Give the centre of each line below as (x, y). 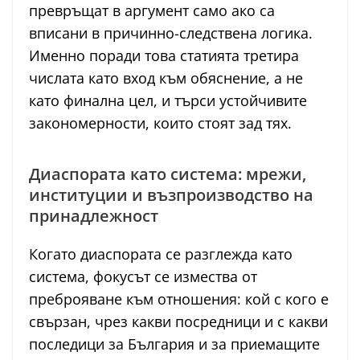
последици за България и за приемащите (174, 344)
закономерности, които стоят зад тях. (160, 123)
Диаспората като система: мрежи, (168, 174)
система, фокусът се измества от (143, 277)
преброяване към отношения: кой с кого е (179, 299)
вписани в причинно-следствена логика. (171, 33)
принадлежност (94, 216)
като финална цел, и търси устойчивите (168, 101)
